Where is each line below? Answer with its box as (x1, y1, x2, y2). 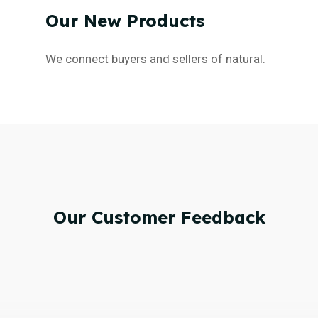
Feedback (180, 206, 265, 228)
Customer (91, 206, 175, 228)
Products (126, 9, 204, 31)
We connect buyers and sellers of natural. (45, 51, 265, 66)
